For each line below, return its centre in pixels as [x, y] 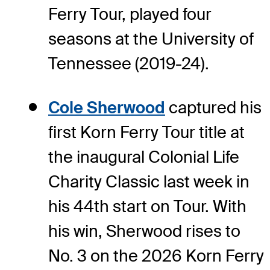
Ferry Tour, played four [130, 14]
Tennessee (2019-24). [129, 64]
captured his [213, 108]
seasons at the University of [151, 39]
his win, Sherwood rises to [144, 231]
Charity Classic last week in [149, 182]
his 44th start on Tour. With [147, 207]
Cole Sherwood [107, 108]
